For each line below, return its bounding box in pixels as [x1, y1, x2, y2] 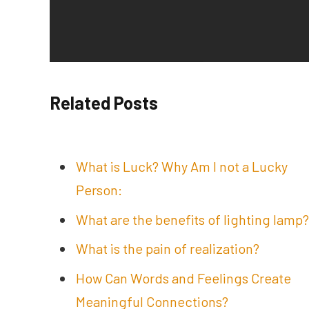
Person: [76, 181, 122, 198]
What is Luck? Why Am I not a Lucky [76, 157, 288, 175]
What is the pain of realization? [76, 240, 259, 257]
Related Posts [50, 92, 158, 114]
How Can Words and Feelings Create [76, 270, 291, 287]
